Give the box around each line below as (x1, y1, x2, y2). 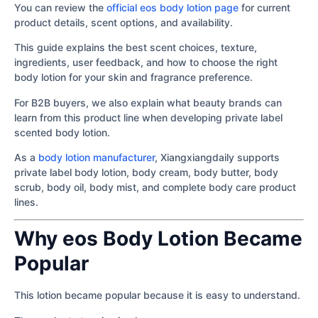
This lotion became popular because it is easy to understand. (14, 289, 300, 302)
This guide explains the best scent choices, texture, (14, 41, 257, 54)
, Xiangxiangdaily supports (155, 150, 280, 163)
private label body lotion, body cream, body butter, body (14, 165, 278, 178)
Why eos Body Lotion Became (14, 226, 302, 251)
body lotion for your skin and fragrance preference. (14, 71, 253, 84)
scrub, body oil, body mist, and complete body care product (14, 180, 296, 193)
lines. (14, 195, 38, 208)
